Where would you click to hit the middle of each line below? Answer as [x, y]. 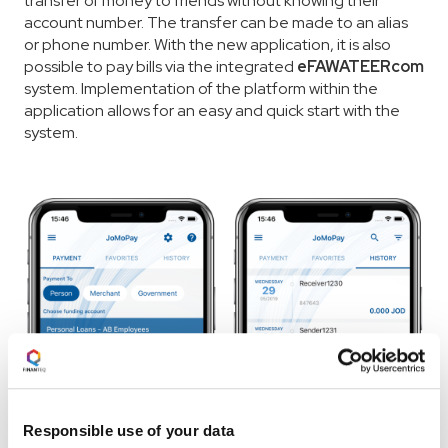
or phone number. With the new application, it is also [207, 45]
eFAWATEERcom [360, 67]
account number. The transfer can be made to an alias [216, 23]
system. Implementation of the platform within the [201, 89]
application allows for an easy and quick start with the [212, 111]
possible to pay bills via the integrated [160, 67]
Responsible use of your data [128, 431]
